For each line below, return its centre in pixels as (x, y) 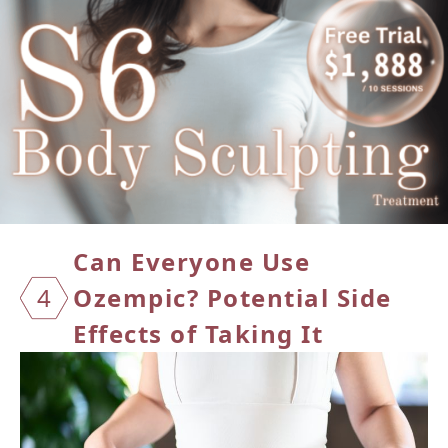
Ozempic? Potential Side (232, 298)
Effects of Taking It (198, 334)
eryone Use (235, 262)
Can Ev (117, 262)
